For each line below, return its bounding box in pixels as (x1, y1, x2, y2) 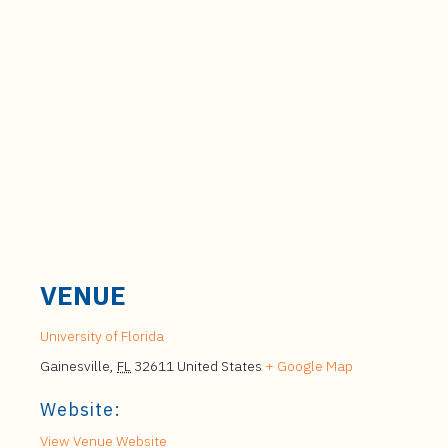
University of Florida (40, 327, 164, 345)
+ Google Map (265, 357, 353, 375)
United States (177, 357, 262, 375)
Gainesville (40, 357, 110, 375)
